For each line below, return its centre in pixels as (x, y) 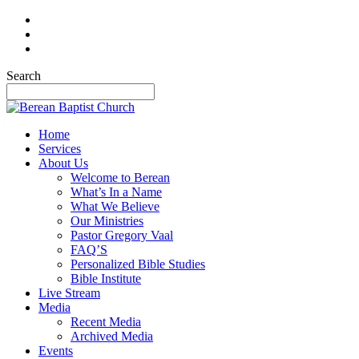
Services (60, 149)
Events (56, 351)
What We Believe (115, 206)
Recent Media (106, 322)
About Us (63, 163)
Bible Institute (106, 278)
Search (24, 76)
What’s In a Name (116, 192)
